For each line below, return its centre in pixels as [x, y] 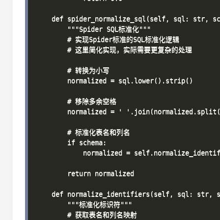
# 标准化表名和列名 [83, 132]
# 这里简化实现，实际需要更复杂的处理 [114, 50]
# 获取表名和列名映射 [86, 215]
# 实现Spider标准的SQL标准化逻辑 [108, 39]
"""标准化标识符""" [84, 204]
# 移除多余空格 [76, 101]
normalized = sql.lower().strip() [114, 81]
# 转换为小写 [73, 70]
